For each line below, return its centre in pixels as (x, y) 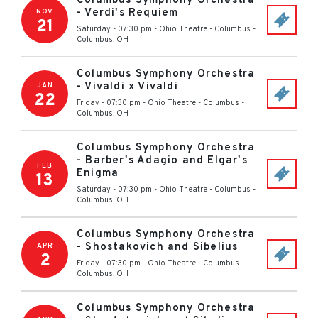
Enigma (98, 174)
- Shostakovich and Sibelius (158, 247)
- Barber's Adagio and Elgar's (162, 161)
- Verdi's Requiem (128, 13)
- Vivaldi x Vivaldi (127, 87)
